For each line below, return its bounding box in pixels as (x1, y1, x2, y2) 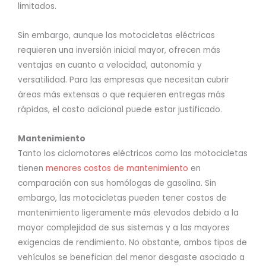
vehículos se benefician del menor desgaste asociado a (18, 252, 245, 264)
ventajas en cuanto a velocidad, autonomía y (18, 59, 202, 71)
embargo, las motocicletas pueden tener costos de (18, 192, 227, 204)
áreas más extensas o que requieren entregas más (18, 89, 225, 101)
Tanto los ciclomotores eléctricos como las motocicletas (18, 148, 248, 160)
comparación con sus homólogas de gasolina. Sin (18, 178, 216, 189)
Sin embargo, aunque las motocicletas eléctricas (18, 30, 215, 42)
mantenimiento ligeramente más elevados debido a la (18, 207, 239, 219)
